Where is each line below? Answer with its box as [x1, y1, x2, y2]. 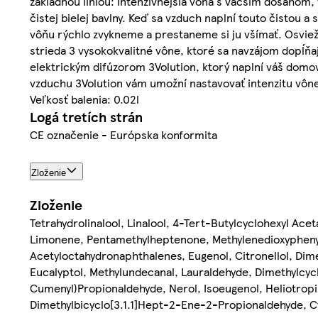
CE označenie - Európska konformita [30, 126, 217, 143]
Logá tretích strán [30, 107, 143, 127]
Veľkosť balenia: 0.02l [30, 91, 139, 108]
